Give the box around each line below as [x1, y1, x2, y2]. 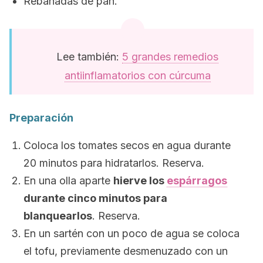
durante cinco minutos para [23, 192, 167, 204]
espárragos [167, 174, 227, 187]
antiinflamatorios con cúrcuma [64, 69, 211, 82]
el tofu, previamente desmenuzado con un [23, 245, 228, 257]
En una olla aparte [23, 174, 113, 187]
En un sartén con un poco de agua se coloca [23, 227, 240, 240]
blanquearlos [23, 210, 92, 222]
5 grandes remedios [122, 50, 218, 63]
